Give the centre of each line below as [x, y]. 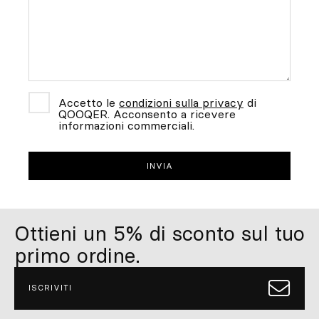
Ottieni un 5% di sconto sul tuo [159, 233]
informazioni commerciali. [126, 125]
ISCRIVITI [50, 288]
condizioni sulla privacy [181, 102]
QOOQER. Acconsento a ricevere [147, 114]
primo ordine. [77, 255]
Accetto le [89, 102]
